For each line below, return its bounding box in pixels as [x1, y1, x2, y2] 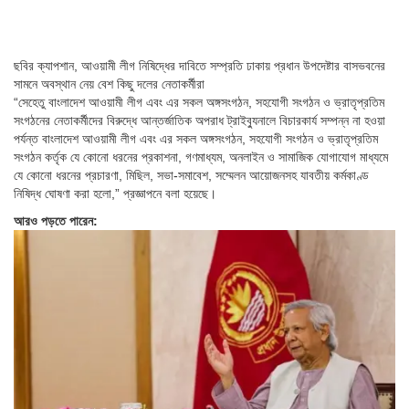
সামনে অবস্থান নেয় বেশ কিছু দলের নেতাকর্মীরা [14, 77, 204, 92]
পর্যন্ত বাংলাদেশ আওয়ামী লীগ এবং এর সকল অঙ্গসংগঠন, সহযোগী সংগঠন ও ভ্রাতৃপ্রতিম [14, 131, 378, 147]
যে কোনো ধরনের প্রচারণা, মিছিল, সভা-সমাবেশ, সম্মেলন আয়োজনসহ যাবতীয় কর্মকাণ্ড [14, 168, 369, 184]
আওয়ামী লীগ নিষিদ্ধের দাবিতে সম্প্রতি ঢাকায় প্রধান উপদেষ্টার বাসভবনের [81, 58, 385, 74]
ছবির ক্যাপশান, [14, 58, 81, 74]
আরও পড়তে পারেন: [14, 214, 98, 229]
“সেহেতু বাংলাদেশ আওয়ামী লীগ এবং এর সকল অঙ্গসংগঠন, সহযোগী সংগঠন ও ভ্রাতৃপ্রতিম [14, 95, 384, 110]
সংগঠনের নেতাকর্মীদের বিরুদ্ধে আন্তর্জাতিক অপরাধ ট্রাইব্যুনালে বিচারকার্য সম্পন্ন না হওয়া [14, 113, 385, 129]
